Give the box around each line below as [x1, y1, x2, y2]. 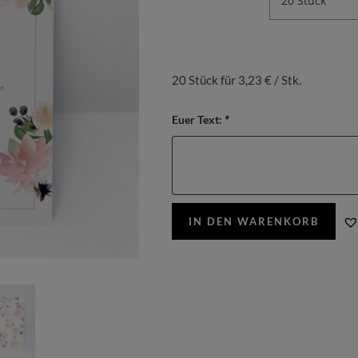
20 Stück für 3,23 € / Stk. [171, 73, 301, 87]
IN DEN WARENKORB [188, 214, 319, 228]
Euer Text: [171, 113, 225, 126]
